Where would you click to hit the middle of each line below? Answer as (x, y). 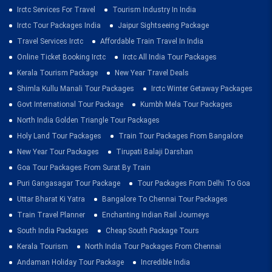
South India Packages (53, 231)
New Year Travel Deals (152, 73)
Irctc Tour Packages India (59, 25)
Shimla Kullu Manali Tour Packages (76, 89)
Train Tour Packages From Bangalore (181, 136)
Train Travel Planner (51, 215)
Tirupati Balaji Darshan (155, 152)
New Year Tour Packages (58, 152)
